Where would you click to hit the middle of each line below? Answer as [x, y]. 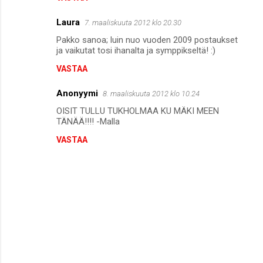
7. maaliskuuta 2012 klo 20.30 [133, 22]
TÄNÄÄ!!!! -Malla [88, 121]
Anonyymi [77, 93]
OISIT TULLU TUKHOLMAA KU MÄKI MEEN [138, 111]
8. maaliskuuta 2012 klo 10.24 [151, 93]
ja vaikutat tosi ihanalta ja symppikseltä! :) [136, 50]
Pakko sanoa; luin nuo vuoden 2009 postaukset [147, 40]
